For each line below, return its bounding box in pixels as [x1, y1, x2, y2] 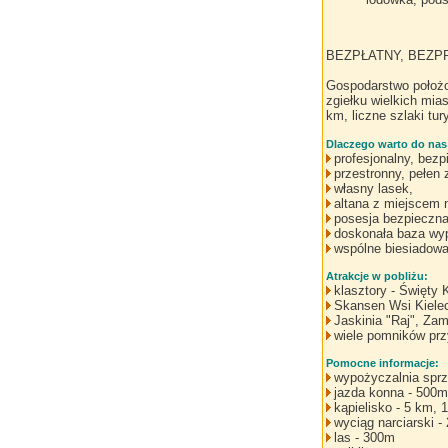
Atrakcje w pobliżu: [326, 270, 428, 283]
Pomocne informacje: [326, 357, 439, 370]
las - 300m [334, 430, 395, 446]
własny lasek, [334, 181, 413, 197]
